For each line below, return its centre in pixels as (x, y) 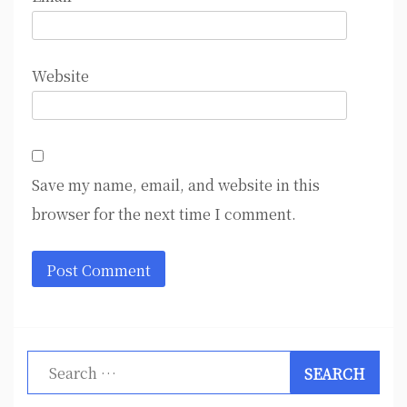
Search (50, 363)
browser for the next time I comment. (164, 214)
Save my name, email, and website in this (176, 185)
